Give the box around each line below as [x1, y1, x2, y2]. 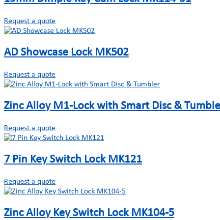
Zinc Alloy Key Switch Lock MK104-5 [4, 207, 174, 219]
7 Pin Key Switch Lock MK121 [4, 153, 142, 165]
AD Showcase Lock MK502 [4, 47, 129, 59]
